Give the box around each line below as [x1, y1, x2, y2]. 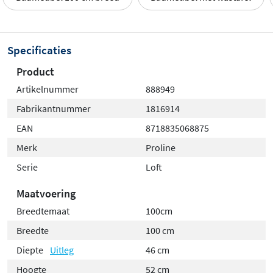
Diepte [16, 243, 45, 256]
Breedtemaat [16, 204, 69, 217]
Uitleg [50, 243, 74, 256]
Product [16, 64, 54, 79]
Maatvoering [16, 186, 76, 200]
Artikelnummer [16, 82, 79, 95]
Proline [146, 141, 175, 154]
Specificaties [7, 42, 71, 57]
